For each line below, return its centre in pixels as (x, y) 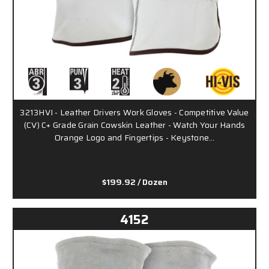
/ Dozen (152, 182)
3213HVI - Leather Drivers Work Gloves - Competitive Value (134, 112)
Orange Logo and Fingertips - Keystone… (134, 137)
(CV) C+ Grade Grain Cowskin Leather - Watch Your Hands (134, 125)
